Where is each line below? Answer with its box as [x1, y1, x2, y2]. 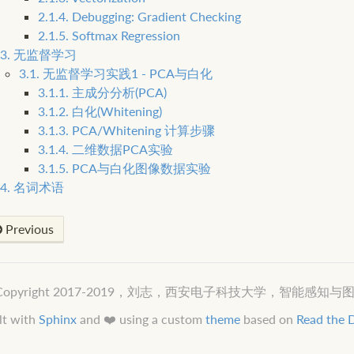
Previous [2, 221, 54, 237]
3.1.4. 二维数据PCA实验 [37, 141, 173, 157]
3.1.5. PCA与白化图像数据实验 [37, 160, 211, 176]
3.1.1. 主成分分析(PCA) [37, 85, 167, 100]
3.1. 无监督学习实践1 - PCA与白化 [18, 66, 213, 81]
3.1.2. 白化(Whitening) [37, 104, 162, 119]
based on [239, 311, 296, 327]
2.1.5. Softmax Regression [37, 28, 180, 43]
